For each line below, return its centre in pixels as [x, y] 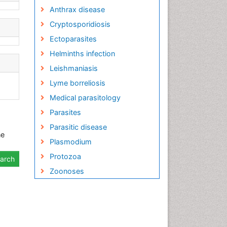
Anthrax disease [77, 9]
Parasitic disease [78, 127]
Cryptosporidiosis [80, 24]
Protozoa [65, 156]
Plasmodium [70, 142]
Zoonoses [67, 171]
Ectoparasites [73, 39]
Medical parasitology [85, 98]
